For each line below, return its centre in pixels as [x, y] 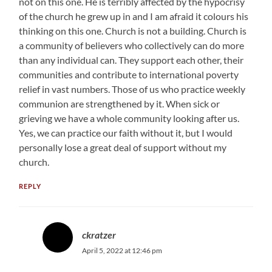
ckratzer [99, 234]
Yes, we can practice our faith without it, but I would [126, 132]
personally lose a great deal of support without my [123, 147]
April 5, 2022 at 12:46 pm [122, 250]
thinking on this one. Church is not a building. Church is [133, 30]
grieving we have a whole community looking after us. [129, 118]
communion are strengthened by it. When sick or [120, 103]
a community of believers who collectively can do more [132, 45]
